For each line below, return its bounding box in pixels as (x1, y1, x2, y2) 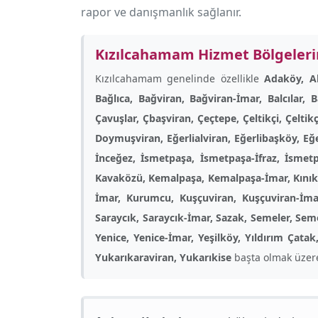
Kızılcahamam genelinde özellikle (95, 72, 265, 85)
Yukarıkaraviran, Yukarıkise (95, 251, 231, 264)
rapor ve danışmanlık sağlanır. (81, 4, 241, 20)
